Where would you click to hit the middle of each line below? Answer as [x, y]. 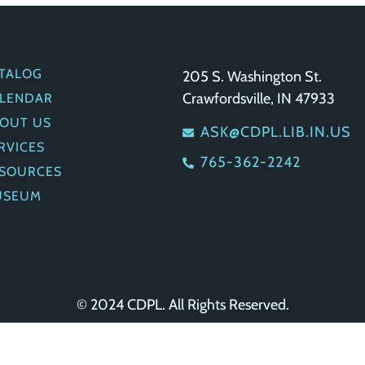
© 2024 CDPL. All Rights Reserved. [182, 304]
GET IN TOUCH [243, 55]
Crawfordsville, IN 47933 [258, 98]
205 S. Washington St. [252, 76]
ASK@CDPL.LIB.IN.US [276, 132]
